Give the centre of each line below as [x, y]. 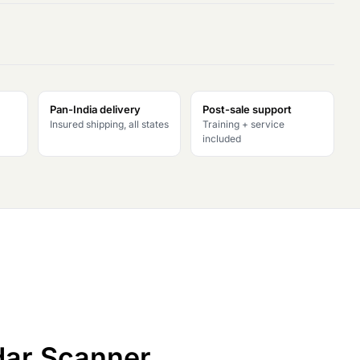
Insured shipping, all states [109, 124]
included [222, 139]
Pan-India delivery [95, 109]
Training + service [244, 124]
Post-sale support [247, 109]
